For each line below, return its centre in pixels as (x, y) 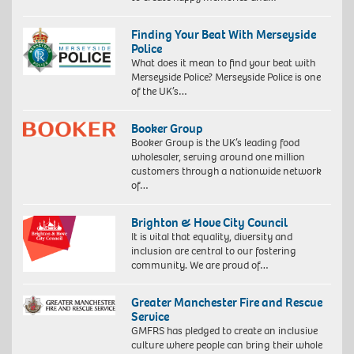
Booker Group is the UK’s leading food (215, 142)
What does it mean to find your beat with (223, 62)
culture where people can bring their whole (226, 345)
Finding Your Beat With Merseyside (223, 34)
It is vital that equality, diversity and (211, 236)
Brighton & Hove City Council (209, 222)
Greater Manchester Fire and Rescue (226, 302)
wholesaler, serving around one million (218, 156)
